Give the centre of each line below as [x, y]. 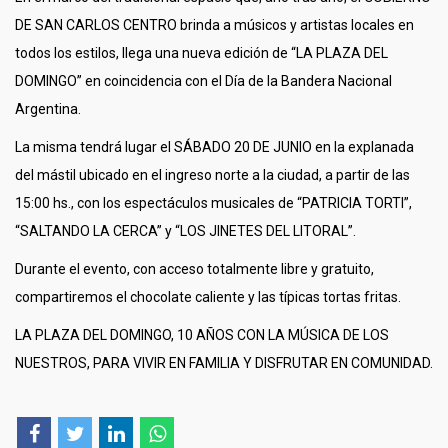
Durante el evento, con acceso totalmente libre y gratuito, [194, 268]
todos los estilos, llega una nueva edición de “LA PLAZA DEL [201, 52]
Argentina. [48, 108]
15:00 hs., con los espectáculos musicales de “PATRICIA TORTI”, [213, 202]
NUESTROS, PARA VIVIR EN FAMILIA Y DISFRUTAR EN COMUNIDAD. [224, 362]
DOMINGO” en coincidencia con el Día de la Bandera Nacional [203, 80]
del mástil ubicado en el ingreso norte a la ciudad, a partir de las [212, 174]
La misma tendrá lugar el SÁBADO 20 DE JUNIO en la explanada [214, 146]
